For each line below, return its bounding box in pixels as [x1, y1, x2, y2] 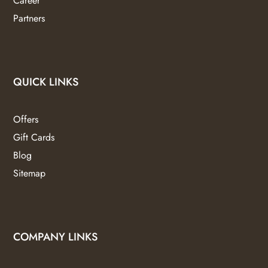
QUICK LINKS [13, 74, 79, 90]
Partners [13, 11, 45, 25]
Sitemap [13, 166, 46, 180]
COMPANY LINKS [13, 229, 98, 245]
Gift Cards [13, 130, 55, 144]
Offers [13, 112, 39, 126]
